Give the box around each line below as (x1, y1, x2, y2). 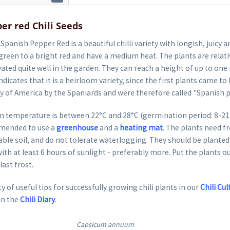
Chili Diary (20, 195, 55, 205)
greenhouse (56, 123, 99, 133)
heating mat (120, 123, 163, 133)
